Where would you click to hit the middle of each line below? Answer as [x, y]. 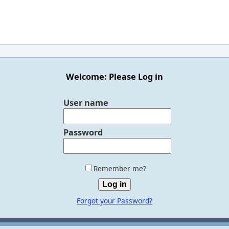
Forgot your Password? [114, 201]
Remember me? [120, 169]
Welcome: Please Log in [114, 77]
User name [86, 102]
